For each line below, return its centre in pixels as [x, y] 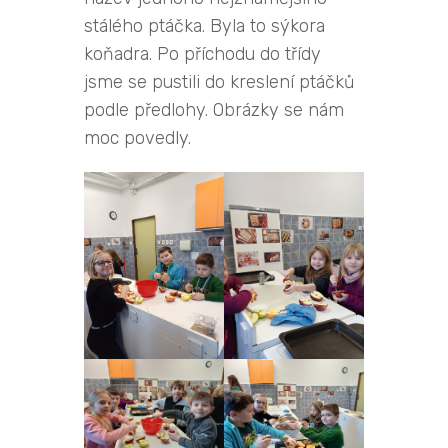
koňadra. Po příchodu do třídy [202, 53]
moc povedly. [137, 137]
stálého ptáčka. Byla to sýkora [204, 25]
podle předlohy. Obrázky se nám [214, 109]
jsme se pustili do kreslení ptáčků [219, 81]
